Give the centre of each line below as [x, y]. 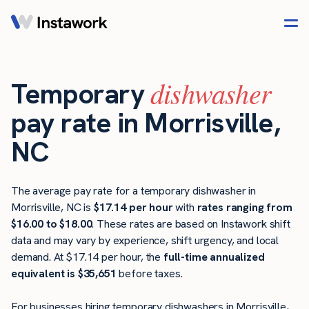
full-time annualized [214, 257]
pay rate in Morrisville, [146, 123]
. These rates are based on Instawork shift [191, 224]
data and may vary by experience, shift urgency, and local [145, 241]
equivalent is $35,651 [64, 274]
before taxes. [149, 274]
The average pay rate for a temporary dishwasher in [133, 191]
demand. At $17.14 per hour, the [87, 257]
